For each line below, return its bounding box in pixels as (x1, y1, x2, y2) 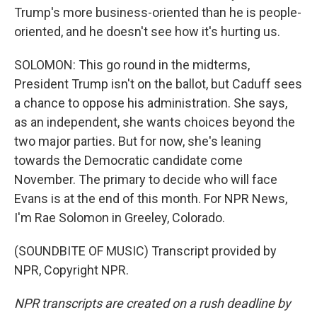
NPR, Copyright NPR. (14, 263, 129, 277)
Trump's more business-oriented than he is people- (14, 5, 301, 20)
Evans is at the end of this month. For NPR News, (14, 191, 287, 206)
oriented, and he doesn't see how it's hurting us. (14, 24, 280, 39)
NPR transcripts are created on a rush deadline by (14, 296, 291, 311)
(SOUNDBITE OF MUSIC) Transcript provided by (14, 243, 277, 258)
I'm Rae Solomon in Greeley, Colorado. (14, 210, 225, 225)
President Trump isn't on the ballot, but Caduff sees (14, 76, 302, 91)
